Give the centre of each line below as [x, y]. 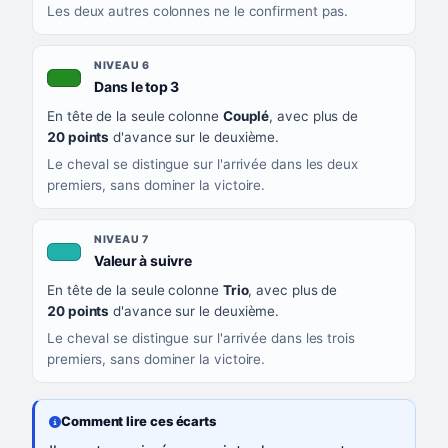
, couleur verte [226, 86]
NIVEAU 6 [121, 66]
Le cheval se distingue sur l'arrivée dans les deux [203, 164]
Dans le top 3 [136, 87]
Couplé [246, 116]
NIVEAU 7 [121, 240]
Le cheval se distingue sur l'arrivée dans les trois [201, 338]
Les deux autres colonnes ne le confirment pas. [198, 11]
